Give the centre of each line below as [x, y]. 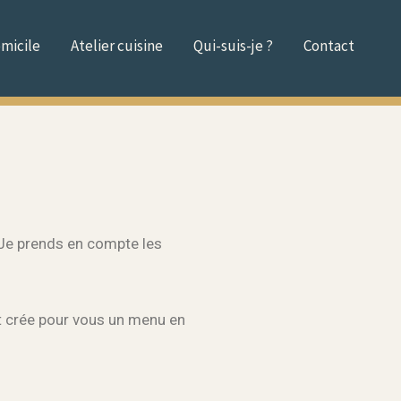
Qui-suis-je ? [233, 46]
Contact [329, 46]
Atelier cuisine [117, 46]
